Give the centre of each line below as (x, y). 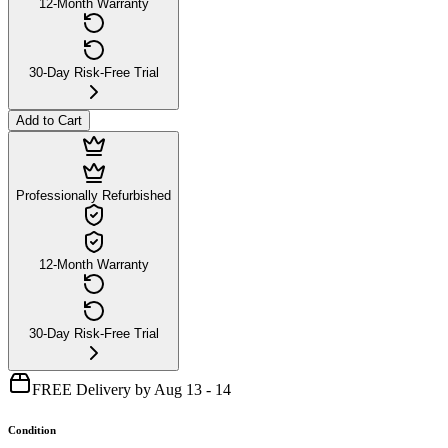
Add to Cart (49, 120)
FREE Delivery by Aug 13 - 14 (131, 389)
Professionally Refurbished (93, 195)
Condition (32, 429)
